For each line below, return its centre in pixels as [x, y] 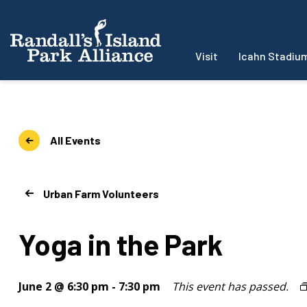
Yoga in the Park [121, 244]
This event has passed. [230, 286]
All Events [75, 140]
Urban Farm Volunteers [101, 193]
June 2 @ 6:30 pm [64, 286]
